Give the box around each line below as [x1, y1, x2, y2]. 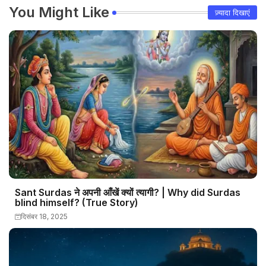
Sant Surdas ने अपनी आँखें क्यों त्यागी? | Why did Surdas [15, 186, 240, 198]
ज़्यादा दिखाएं [215, 8, 250, 17]
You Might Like [9, 4, 109, 21]
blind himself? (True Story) [15, 197, 138, 208]
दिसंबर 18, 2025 [21, 212, 68, 221]
